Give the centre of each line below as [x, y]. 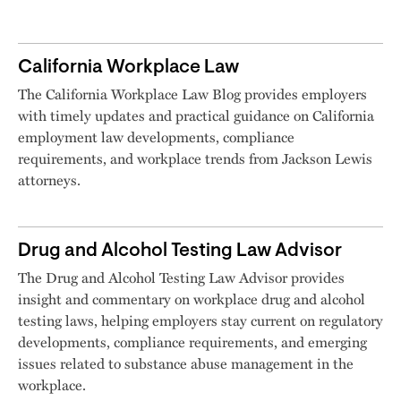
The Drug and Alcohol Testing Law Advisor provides [181, 277]
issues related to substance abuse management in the [186, 363]
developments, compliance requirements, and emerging [192, 342]
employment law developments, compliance [156, 137]
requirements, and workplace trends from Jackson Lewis [195, 158]
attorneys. [49, 180]
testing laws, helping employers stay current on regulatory [200, 320]
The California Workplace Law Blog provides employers [192, 94]
